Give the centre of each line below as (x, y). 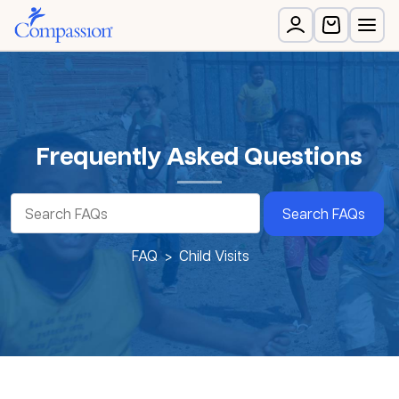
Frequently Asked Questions (199, 155)
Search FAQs (324, 213)
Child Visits (214, 255)
